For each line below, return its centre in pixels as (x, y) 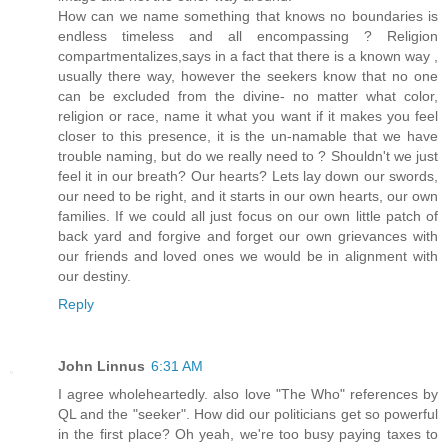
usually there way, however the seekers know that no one (248, 75)
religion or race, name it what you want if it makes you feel (248, 115)
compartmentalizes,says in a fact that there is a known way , (248, 55)
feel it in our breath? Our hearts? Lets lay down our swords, (248, 175)
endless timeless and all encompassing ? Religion (248, 35)
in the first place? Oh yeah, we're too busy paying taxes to (248, 433)
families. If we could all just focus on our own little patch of (248, 215)
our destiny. (94, 275)
